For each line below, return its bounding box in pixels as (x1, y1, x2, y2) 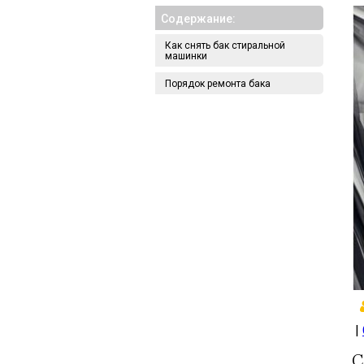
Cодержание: (161, 12, 236, 25)
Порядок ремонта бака (165, 78, 271, 89)
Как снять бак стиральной (165, 40, 285, 51)
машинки (165, 50, 207, 62)
